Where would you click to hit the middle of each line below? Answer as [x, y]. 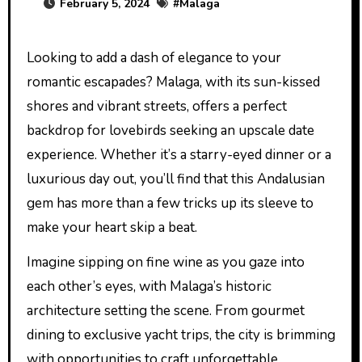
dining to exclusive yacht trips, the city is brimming [181, 335]
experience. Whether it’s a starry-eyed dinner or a [179, 155]
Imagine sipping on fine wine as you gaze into [165, 262]
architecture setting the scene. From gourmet [165, 311]
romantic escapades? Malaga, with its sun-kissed [173, 82]
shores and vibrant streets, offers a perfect [156, 106]
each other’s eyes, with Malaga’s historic [149, 286]
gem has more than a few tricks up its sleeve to [170, 203]
